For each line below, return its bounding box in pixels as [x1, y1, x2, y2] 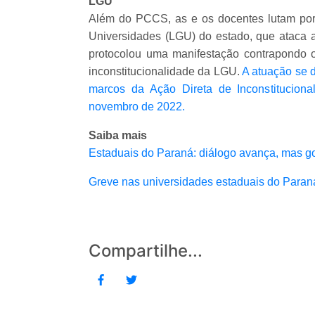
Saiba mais [89, 129, 147, 141]
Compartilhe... [89, 240, 202, 261]
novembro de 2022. [89, 100, 185, 112]
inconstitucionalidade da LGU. [89, 65, 243, 77]
